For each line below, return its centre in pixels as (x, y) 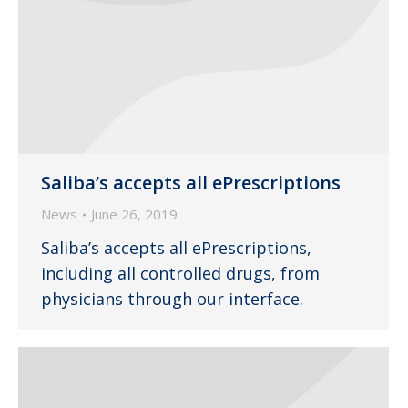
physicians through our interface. (172, 299)
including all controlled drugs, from (180, 274)
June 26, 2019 (134, 214)
